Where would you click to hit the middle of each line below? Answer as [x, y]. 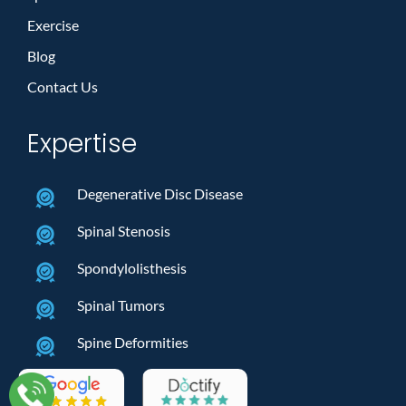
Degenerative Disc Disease [160, 193]
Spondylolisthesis [132, 267]
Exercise [53, 25]
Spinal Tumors [121, 304]
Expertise [82, 144]
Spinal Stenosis [124, 230]
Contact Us [63, 87]
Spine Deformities [133, 342]
